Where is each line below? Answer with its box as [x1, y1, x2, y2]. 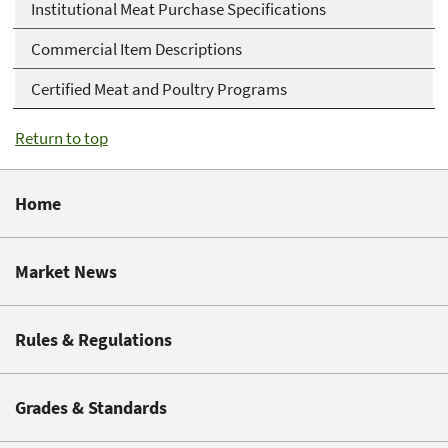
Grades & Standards [15, 396, 167, 420]
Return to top [15, 127, 108, 150]
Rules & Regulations [15, 328, 172, 352]
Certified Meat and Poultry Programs [31, 77, 287, 100]
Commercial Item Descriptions [31, 37, 242, 60]
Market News [15, 260, 117, 284]
